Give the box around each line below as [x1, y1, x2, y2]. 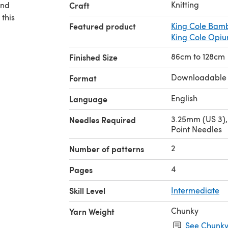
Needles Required [69, 113, 136, 126]
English [171, 92, 197, 103]
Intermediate [171, 184, 219, 195]
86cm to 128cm [171, 50, 225, 62]
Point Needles [171, 123, 222, 134]
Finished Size [69, 51, 118, 63]
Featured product [69, 20, 136, 32]
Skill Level [69, 184, 105, 196]
